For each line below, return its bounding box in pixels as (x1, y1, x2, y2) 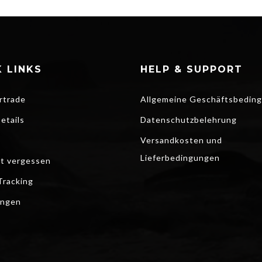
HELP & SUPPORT (140, 63, 243, 75)
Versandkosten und (140, 135, 222, 145)
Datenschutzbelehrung (140, 114, 237, 125)
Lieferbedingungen (140, 152, 220, 163)
